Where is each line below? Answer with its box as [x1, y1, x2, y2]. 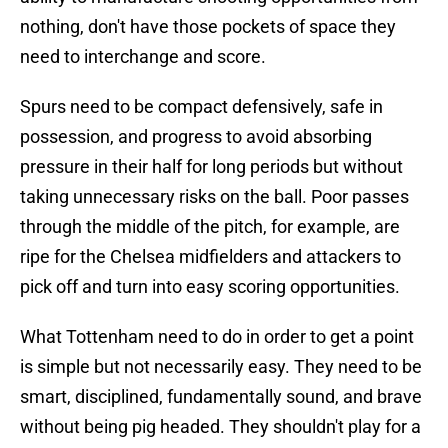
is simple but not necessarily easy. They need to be [20, 356, 422, 378]
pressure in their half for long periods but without [20, 156, 403, 178]
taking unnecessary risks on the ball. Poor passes [20, 186, 409, 208]
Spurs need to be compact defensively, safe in [20, 96, 383, 118]
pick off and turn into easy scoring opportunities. [20, 276, 400, 298]
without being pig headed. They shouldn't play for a [20, 416, 421, 438]
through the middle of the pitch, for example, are [20, 216, 400, 238]
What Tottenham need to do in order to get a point [20, 326, 414, 348]
